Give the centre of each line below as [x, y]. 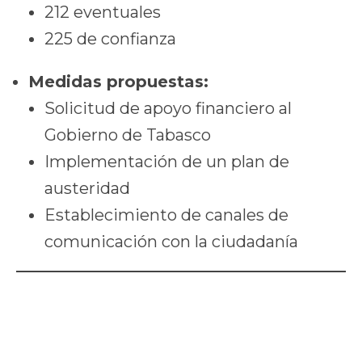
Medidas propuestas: [118, 82]
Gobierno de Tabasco [128, 135]
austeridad [87, 189]
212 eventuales [103, 13]
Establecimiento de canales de [166, 215]
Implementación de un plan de [167, 162]
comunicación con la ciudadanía [171, 242]
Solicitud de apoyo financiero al [168, 109]
